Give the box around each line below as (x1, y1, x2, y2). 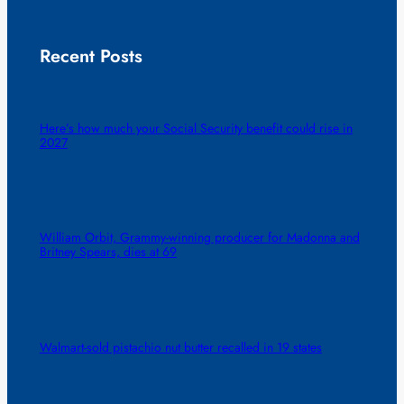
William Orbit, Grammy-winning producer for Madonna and (39, 228, 360, 247)
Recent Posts (39, 42, 142, 69)
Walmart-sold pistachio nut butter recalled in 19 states (39, 337, 322, 356)
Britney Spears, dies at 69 (39, 243, 177, 262)
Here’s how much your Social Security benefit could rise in (39, 119, 353, 138)
